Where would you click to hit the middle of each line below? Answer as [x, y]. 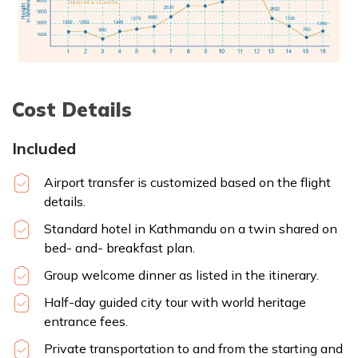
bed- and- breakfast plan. [119, 247]
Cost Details [72, 109]
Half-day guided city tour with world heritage [175, 302]
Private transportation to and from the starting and [193, 348]
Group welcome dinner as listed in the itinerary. [181, 274]
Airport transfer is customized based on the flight [187, 182]
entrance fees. [86, 321]
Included [44, 148]
